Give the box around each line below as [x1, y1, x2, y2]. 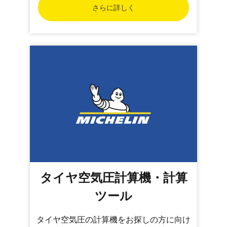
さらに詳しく [92, 2, 135, 12]
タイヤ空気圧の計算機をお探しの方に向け [36, 214, 191, 225]
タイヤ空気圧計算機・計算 [40, 169, 187, 186]
